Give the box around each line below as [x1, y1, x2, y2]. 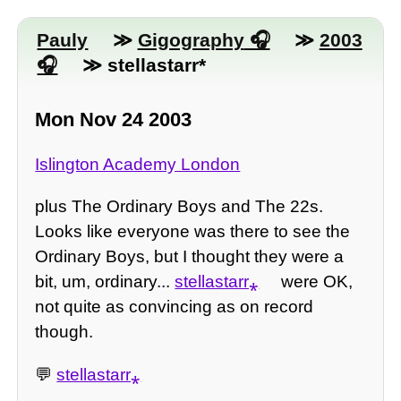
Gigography [137, 29, 244, 50]
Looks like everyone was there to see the [35, 222, 351, 242]
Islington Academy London [35, 155, 241, 175]
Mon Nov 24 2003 [35, 107, 192, 131]
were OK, [276, 272, 353, 292]
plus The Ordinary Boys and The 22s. [35, 197, 324, 217]
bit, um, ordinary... [35, 272, 175, 292]
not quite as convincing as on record [35, 297, 314, 317]
